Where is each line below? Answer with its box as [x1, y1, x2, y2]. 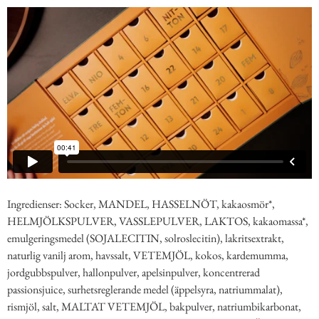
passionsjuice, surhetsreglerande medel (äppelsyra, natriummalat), [7, 281, 283, 297]
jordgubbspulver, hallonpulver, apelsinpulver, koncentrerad [7, 264, 260, 280]
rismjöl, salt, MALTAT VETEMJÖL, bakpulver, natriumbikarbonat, [7, 298, 301, 314]
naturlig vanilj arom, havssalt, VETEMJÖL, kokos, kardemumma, [7, 247, 288, 263]
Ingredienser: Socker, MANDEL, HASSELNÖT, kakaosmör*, [7, 196, 275, 211]
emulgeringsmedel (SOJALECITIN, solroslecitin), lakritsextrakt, [7, 230, 284, 246]
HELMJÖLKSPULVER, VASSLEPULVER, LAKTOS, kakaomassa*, [7, 213, 308, 229]
